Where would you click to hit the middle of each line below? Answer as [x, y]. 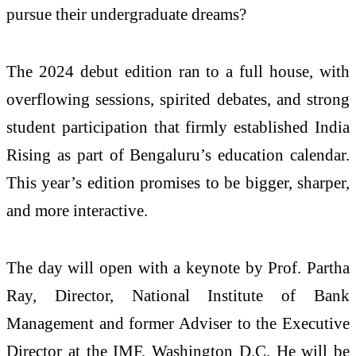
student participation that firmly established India [178, 127]
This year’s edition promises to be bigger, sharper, [178, 183]
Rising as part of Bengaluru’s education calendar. [178, 155]
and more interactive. [77, 211]
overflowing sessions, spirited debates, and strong [178, 99]
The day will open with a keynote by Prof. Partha [178, 268]
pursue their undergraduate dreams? [126, 14]
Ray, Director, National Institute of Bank [178, 296]
